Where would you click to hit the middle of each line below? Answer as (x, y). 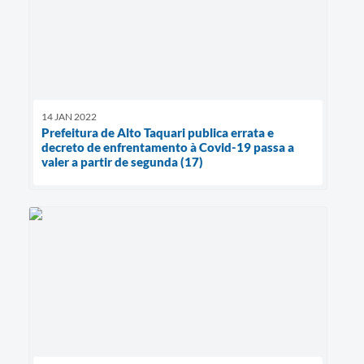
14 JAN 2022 (69, 117)
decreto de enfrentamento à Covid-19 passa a (168, 147)
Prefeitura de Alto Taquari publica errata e (158, 133)
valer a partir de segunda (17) (122, 162)
